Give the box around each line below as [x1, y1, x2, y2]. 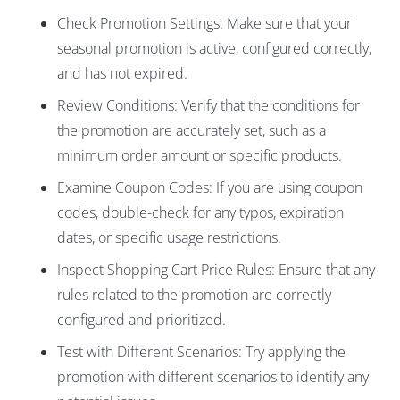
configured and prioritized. [57, 310, 226, 330]
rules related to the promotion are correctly [57, 285, 331, 305]
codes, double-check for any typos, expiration [57, 203, 344, 223]
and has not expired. [57, 63, 187, 84]
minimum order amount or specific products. [57, 146, 342, 166]
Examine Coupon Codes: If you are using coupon [57, 178, 362, 198]
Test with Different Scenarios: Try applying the [57, 342, 346, 362]
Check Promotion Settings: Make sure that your [57, 13, 352, 34]
